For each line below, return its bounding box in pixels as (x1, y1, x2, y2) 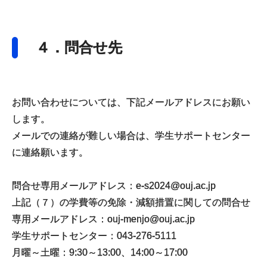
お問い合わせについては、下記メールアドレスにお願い (12, 97, 250, 107)
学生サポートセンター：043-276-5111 (12, 231, 176, 241)
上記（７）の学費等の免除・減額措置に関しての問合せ (12, 197, 250, 207)
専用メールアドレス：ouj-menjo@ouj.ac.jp (12, 214, 195, 224)
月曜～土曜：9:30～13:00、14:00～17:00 (12, 247, 188, 257)
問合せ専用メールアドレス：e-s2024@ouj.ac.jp (12, 181, 216, 191)
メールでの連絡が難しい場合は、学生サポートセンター (12, 131, 250, 141)
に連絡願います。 (12, 147, 88, 157)
